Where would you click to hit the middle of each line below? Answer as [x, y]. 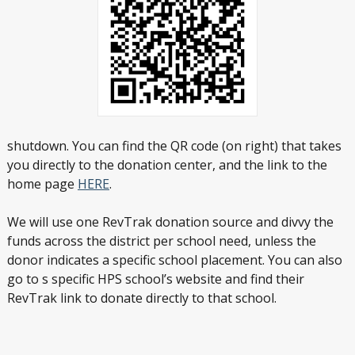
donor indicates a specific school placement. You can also [174, 260]
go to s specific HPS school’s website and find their [155, 279]
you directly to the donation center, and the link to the [167, 165]
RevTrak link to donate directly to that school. [141, 298]
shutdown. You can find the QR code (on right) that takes [174, 146]
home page [42, 184]
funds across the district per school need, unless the [161, 241]
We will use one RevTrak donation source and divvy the [170, 222]
